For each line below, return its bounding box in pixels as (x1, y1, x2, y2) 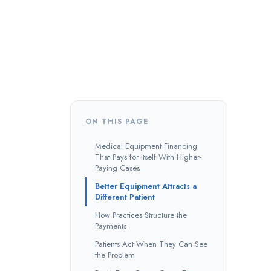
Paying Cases (95, 162, 140, 174)
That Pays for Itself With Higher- (95, 151, 201, 163)
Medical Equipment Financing (95, 140, 197, 152)
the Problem (95, 249, 135, 261)
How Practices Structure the (95, 209, 187, 221)
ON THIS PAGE (85, 116, 148, 127)
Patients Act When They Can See (95, 238, 207, 250)
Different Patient (95, 191, 155, 203)
